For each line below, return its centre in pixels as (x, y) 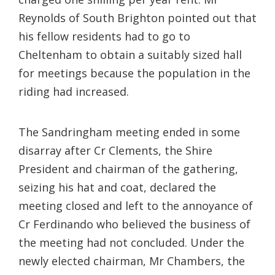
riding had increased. (74, 91)
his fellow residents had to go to (104, 36)
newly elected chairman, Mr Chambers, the (132, 261)
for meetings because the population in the (134, 73)
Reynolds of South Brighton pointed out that (137, 17)
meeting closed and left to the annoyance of (136, 205)
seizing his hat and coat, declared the (117, 187)
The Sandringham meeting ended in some (129, 132)
